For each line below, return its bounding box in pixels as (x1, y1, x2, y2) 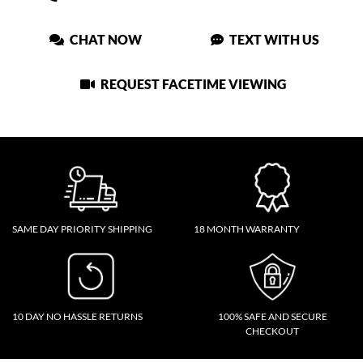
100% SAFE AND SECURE (217, 310, 327, 322)
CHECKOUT (246, 324, 299, 337)
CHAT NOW (66, 31, 142, 47)
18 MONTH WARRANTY (194, 222, 300, 235)
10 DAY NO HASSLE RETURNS (12, 310, 143, 322)
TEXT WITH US (226, 31, 319, 47)
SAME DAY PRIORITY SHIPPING (12, 222, 152, 235)
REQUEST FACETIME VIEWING (98, 75, 286, 92)
